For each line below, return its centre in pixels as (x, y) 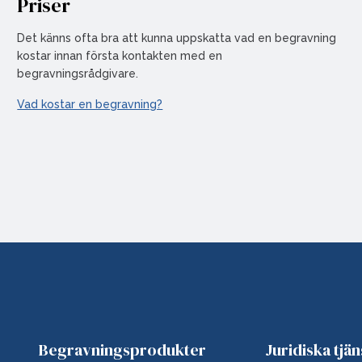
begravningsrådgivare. (78, 74)
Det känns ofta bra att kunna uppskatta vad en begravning (177, 38)
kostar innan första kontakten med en (120, 56)
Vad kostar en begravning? (90, 104)
